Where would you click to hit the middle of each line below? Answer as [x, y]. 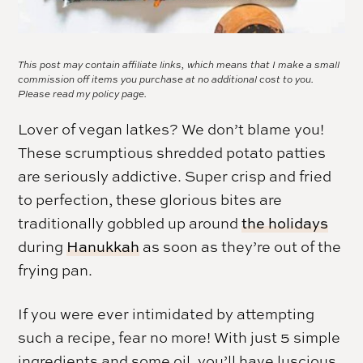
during [43, 247]
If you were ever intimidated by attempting [167, 314]
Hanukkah [103, 247]
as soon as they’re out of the [241, 247]
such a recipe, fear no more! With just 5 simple [179, 337]
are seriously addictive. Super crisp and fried [175, 176]
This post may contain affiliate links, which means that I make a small [179, 65]
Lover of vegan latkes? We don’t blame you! [171, 129]
